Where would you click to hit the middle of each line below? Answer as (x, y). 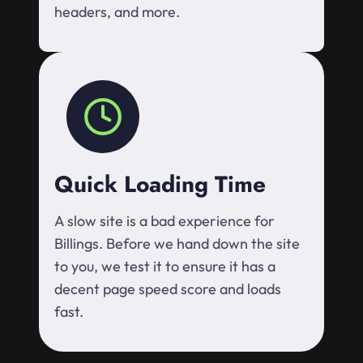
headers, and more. (117, 12)
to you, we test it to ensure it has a (165, 267)
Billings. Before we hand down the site (177, 244)
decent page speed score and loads (168, 289)
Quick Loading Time (160, 185)
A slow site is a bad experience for (164, 221)
